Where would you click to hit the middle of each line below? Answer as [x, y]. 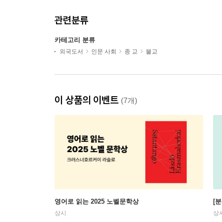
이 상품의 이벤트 [88, 100]
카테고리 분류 [75, 40]
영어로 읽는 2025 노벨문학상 [97, 201]
